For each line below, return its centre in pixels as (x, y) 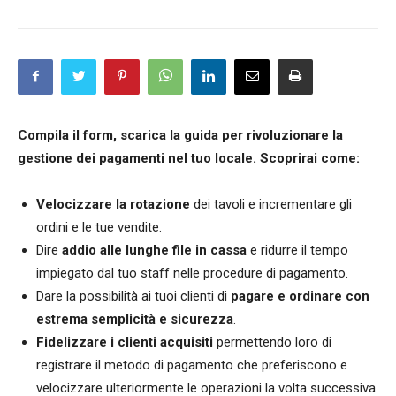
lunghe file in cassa (186, 250)
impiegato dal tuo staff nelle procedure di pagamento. (192, 273)
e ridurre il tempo (297, 250)
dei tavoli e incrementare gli (271, 204)
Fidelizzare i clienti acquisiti (126, 342)
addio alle (92, 250)
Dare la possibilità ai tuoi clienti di (133, 296)
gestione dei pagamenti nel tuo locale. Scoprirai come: (189, 158)
